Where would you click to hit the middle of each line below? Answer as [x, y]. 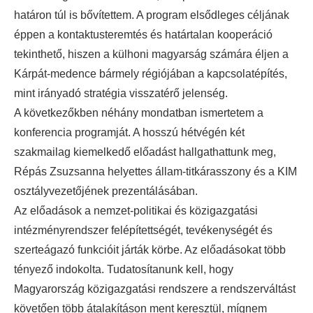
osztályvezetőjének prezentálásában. [106, 191]
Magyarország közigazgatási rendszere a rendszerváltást [155, 289]
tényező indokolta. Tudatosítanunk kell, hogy [124, 270]
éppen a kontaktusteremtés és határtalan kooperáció [143, 35]
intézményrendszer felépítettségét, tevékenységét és [143, 231]
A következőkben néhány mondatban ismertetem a [139, 113]
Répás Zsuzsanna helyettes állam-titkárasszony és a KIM [155, 172]
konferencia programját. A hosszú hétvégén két [129, 133]
